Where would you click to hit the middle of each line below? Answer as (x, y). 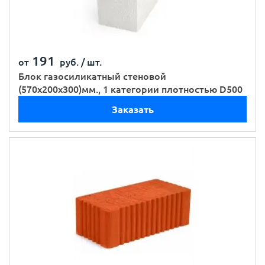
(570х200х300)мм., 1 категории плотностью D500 (130, 89)
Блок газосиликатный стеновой (92, 76)
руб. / (70, 62)
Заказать (132, 109)
